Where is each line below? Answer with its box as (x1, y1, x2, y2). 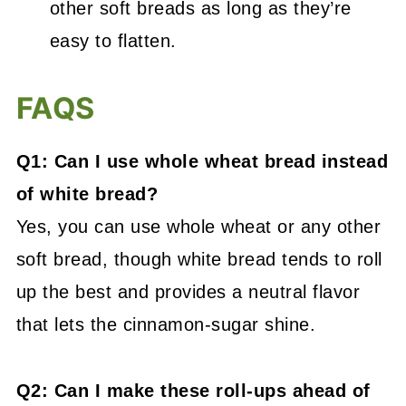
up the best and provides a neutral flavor (15, 282, 361, 302)
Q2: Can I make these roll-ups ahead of (15, 381, 371, 401)
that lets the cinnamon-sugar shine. (15, 314, 316, 334)
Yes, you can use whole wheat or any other (15, 217, 382, 237)
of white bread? (15, 184, 159, 204)
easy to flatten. (49, 31, 177, 51)
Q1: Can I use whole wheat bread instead (15, 151, 389, 171)
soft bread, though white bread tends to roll (15, 249, 382, 269)
